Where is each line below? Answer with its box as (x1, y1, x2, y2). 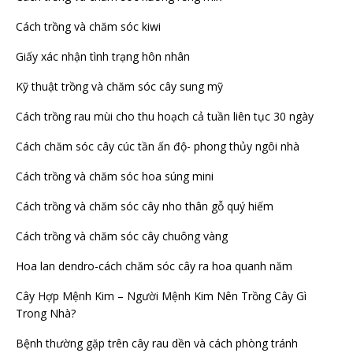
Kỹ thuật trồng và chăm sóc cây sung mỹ (16, 79, 223, 95)
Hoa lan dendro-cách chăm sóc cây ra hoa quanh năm (16, 258, 292, 274)
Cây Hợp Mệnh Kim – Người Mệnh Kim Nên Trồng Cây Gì (16, 288, 307, 304)
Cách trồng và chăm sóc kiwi (16, 19, 161, 35)
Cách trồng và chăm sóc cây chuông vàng (16, 229, 228, 244)
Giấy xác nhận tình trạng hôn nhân (16, 49, 190, 65)
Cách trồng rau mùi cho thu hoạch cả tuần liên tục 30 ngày (16, 109, 314, 124)
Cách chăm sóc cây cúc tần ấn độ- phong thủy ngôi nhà (16, 139, 299, 154)
